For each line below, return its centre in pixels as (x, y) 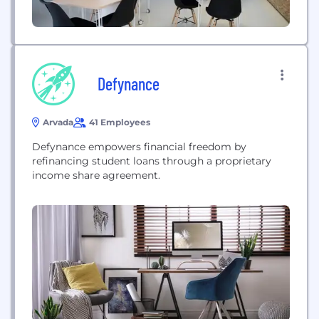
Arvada (58, 122)
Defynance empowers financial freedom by (139, 146)
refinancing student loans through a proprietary (152, 161)
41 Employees (120, 122)
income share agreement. (96, 175)
